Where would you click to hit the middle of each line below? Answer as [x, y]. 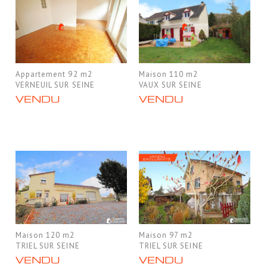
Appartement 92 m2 [54, 74]
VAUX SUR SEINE [170, 85]
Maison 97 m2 [166, 235]
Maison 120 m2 [45, 235]
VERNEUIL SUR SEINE [55, 85]
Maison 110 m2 [169, 74]
